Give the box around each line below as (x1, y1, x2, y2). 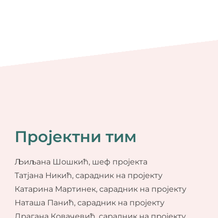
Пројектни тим (14, 127, 137, 146)
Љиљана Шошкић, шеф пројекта (14, 157, 147, 166)
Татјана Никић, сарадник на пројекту (14, 170, 163, 180)
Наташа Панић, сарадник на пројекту (14, 198, 164, 207)
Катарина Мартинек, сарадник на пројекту (14, 184, 186, 194)
